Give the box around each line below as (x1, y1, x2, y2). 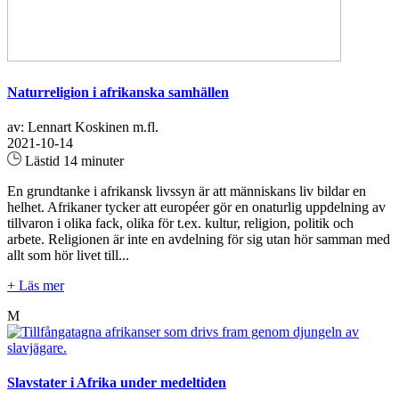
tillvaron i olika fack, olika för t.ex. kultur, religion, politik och (7, 215, 354, 231)
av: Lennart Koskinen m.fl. (7, 118, 159, 134)
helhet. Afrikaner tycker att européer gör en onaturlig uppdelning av (7, 199, 386, 215)
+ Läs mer (7, 277, 64, 293)
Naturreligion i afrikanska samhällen (7, 84, 229, 100)
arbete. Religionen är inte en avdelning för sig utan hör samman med (7, 231, 390, 247)
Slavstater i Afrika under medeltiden (7, 375, 226, 391)
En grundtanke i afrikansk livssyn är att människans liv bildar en (7, 183, 366, 199)
